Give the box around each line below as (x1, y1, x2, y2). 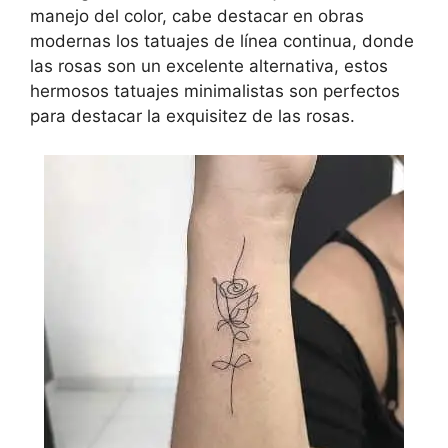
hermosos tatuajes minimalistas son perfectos (30, 81, 400, 102)
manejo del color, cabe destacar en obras (30, 6, 364, 27)
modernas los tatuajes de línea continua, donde (30, 31, 414, 52)
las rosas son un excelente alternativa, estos (30, 56, 388, 77)
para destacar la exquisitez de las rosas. (30, 106, 355, 127)
